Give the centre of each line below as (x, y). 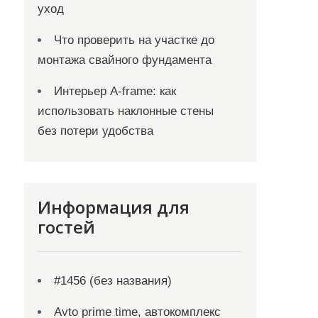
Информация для (114, 207)
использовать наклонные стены (126, 111)
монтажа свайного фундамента (125, 60)
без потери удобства (96, 131)
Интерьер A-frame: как (115, 91)
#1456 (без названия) (113, 281)
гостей (67, 227)
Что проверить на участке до (135, 40)
